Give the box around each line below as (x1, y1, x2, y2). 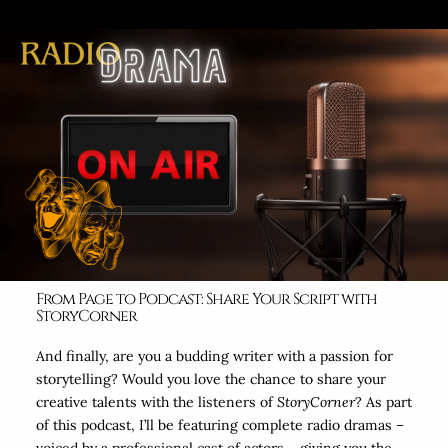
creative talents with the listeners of (35, 393, 277, 412)
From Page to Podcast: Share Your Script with (35, 289, 377, 311)
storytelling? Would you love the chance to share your (35, 370, 386, 389)
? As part (354, 393, 412, 412)
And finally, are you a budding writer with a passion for (35, 347, 393, 366)
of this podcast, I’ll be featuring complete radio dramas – (35, 416, 404, 435)
